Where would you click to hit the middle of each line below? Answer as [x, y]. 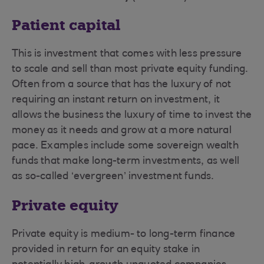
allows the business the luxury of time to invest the [132, 115]
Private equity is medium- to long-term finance [124, 235]
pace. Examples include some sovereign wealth [125, 146]
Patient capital [66, 25]
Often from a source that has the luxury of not [122, 85]
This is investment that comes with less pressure [127, 54]
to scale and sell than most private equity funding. [130, 70]
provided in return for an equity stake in [106, 250]
